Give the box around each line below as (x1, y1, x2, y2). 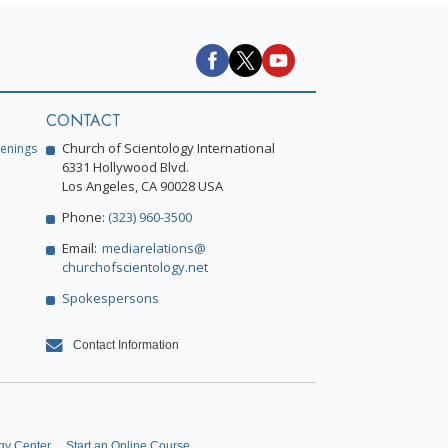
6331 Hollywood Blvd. (62, 158, 189, 177)
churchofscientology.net (62, 258, 208, 277)
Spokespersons (62, 289, 159, 308)
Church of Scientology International (62, 139, 275, 158)
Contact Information (73, 338, 180, 353)
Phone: (62, 208, 108, 227)
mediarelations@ (102, 239, 206, 258)
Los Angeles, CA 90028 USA (62, 177, 223, 196)
